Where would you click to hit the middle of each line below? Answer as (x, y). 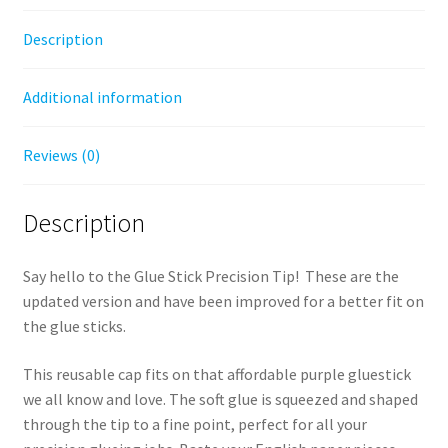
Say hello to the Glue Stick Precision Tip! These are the (210, 276)
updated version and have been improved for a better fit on (223, 301)
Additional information (102, 96)
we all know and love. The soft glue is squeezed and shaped (220, 399)
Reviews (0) (61, 154)
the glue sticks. (74, 326)
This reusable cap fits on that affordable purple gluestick (216, 374)
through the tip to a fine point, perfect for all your (194, 424)
